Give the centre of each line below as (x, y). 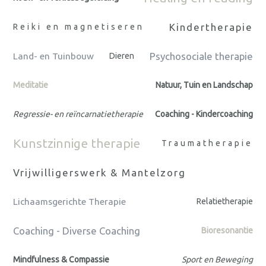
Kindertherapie (211, 27)
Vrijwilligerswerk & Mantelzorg (99, 173)
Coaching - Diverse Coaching (77, 231)
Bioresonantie (227, 231)
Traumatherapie (207, 143)
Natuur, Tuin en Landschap (204, 85)
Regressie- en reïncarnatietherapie (78, 114)
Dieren (122, 56)
